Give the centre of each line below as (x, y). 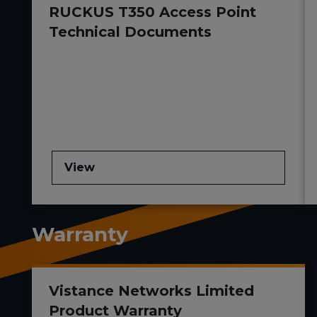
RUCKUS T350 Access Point (152, 12)
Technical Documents (130, 32)
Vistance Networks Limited (151, 291)
